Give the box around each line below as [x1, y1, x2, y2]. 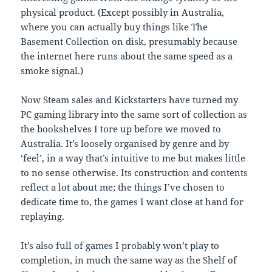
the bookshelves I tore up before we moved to [21, 123, 222, 135]
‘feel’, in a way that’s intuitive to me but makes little [21, 152, 246, 165]
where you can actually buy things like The [21, 21, 208, 33]
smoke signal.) [21, 64, 84, 77]
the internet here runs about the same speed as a [21, 50, 233, 63]
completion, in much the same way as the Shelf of [21, 254, 237, 267]
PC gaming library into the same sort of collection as [21, 108, 248, 121]
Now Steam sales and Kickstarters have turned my [21, 93, 239, 106]
